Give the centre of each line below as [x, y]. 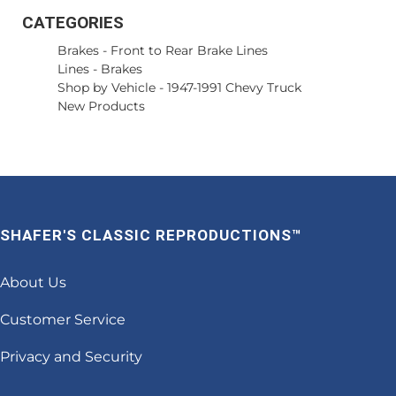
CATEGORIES [73, 23]
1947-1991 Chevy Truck [234, 88]
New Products [101, 106]
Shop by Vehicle [107, 88]
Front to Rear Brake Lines [189, 50]
